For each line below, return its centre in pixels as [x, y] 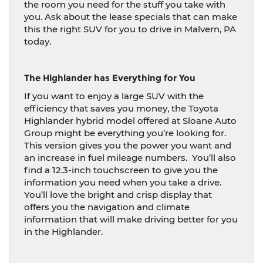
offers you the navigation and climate [107, 207]
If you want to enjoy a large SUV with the [114, 96]
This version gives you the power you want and [128, 145]
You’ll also [214, 158]
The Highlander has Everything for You [110, 78]
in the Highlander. [63, 232]
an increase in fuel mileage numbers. [106, 158]
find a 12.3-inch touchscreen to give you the [121, 170]
